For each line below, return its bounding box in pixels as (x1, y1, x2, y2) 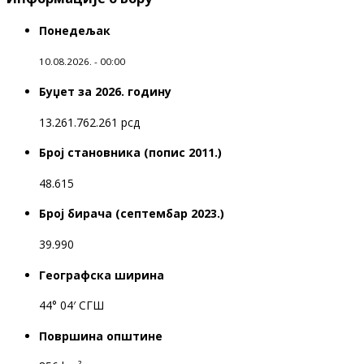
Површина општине (39, 327, 162, 344)
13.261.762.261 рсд (39, 114, 140, 130)
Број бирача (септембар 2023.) (39, 206, 224, 222)
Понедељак (39, 22, 110, 38)
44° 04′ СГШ (39, 297, 104, 314)
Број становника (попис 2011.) (39, 145, 222, 161)
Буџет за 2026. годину (39, 83, 171, 99)
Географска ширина (39, 266, 164, 283)
